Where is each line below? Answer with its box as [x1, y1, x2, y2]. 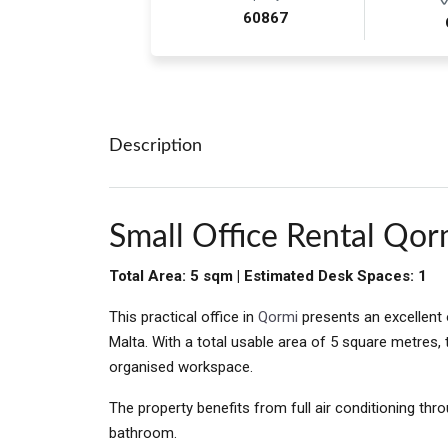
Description [109, 137, 202, 156]
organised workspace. [109, 358, 253, 377]
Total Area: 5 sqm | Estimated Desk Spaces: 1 [109, 267, 427, 286]
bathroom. [109, 424, 177, 443]
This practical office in [109, 308, 258, 327]
